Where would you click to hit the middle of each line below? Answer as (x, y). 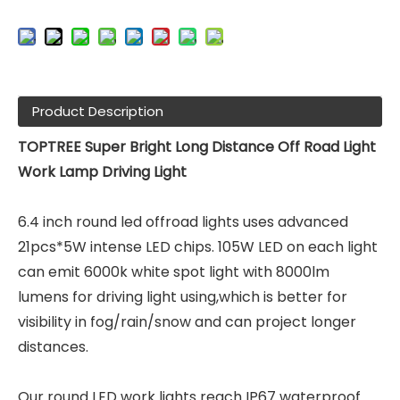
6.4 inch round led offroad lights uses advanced (183, 221)
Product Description (98, 111)
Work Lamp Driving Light (102, 171)
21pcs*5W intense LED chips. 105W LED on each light (198, 246)
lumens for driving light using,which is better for (183, 296)
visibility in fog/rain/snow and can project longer (187, 321)
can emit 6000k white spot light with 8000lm (174, 271)
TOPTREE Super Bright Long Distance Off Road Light (197, 146)
